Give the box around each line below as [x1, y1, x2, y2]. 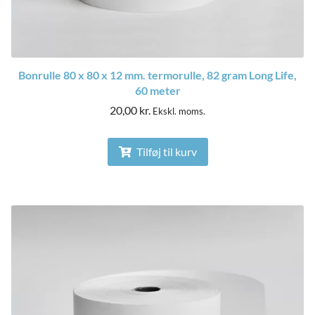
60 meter [134, 84, 181, 98]
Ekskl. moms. [153, 105, 205, 117]
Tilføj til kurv [134, 145, 197, 159]
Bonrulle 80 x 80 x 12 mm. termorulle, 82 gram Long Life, [18, 68, 297, 82]
